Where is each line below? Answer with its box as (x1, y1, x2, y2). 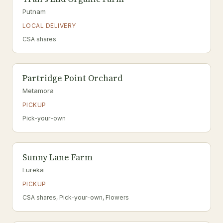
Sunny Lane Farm (22, 151, 93, 163)
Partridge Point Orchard (22, 72, 122, 84)
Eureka (22, 166, 44, 174)
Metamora (22, 87, 54, 95)
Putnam (22, 7, 46, 15)
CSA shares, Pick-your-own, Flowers (22, 194, 129, 201)
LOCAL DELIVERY (22, 22, 76, 29)
